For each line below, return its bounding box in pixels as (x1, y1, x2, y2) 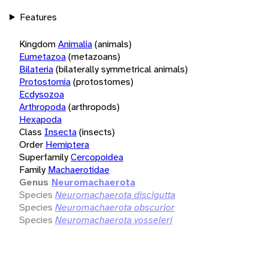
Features (19, 10, 57, 23)
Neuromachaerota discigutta (55, 188, 175, 201)
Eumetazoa (19, 50, 66, 63)
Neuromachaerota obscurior (55, 200, 175, 214)
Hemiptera (45, 138, 89, 151)
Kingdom (19, 37, 56, 50)
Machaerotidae (48, 163, 109, 176)
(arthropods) (68, 100, 120, 113)
